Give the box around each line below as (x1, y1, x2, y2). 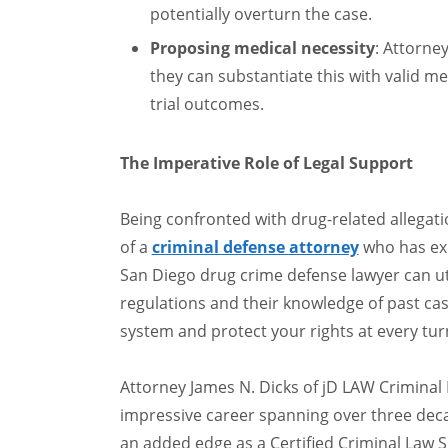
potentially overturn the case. (149, 3, 372, 25)
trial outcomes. (149, 93, 264, 115)
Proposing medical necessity (149, 37, 375, 59)
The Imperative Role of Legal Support (119, 152, 413, 174)
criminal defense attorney (151, 236, 359, 258)
